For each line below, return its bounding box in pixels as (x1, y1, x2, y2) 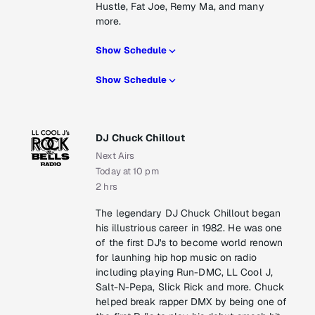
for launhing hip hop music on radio (96, 251, 257, 264)
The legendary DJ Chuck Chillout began (96, 207, 281, 220)
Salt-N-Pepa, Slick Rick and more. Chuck (96, 281, 285, 294)
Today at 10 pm (96, 165, 159, 178)
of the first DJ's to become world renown (96, 236, 283, 250)
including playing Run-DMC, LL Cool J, (96, 266, 273, 279)
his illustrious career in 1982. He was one (96, 221, 283, 235)
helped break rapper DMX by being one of (96, 295, 288, 309)
